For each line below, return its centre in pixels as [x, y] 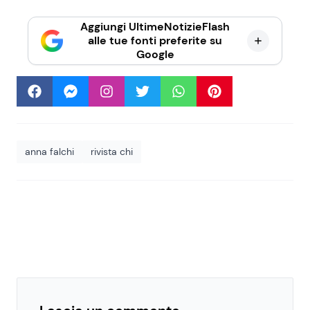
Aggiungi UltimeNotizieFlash [155, 27]
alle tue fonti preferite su [155, 41]
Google [155, 55]
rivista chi [112, 152]
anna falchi [49, 152]
